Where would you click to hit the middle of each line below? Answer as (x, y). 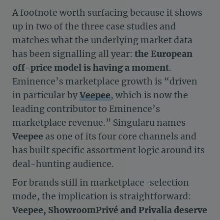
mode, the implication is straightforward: (102, 197)
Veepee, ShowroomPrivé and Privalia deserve (110, 210)
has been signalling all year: (73, 54)
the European (164, 54)
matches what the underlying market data (102, 40)
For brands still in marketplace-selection (101, 183)
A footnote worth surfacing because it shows (107, 13)
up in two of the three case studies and (94, 26)
